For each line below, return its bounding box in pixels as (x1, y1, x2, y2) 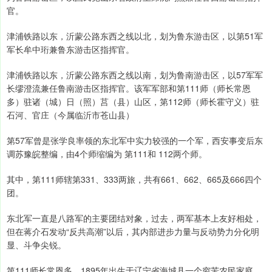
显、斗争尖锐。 (7, 239, 66, 251)
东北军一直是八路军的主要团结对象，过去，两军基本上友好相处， (7, 212, 262, 225)
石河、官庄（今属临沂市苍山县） (7, 109, 134, 121)
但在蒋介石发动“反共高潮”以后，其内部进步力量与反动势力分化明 (7, 225, 259, 238)
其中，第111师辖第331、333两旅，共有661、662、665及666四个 (7, 173, 262, 186)
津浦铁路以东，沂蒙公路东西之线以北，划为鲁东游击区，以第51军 (7, 30, 263, 42)
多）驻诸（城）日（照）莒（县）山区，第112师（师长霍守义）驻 (7, 95, 259, 108)
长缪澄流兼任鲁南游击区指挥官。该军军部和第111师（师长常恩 (7, 82, 251, 95)
